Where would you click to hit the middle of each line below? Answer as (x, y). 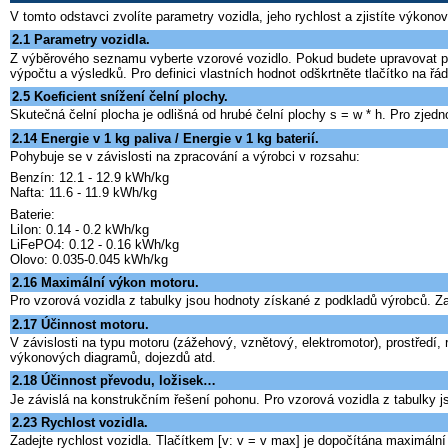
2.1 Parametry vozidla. (81, 40)
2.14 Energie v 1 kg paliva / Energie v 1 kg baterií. (165, 138)
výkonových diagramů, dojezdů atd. (113, 357)
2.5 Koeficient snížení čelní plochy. (120, 96)
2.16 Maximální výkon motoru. (105, 283)
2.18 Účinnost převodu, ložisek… (114, 381)
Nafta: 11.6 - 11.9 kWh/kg (83, 193)
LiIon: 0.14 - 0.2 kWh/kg (79, 229)
